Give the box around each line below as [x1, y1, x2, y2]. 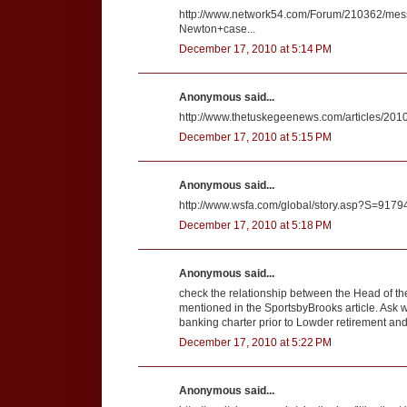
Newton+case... [179, 22, 255, 35]
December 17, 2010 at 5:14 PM [179, 42, 332, 55]
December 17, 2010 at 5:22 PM [179, 335, 332, 349]
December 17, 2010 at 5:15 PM [179, 130, 332, 144]
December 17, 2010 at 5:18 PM [179, 218, 332, 232]
